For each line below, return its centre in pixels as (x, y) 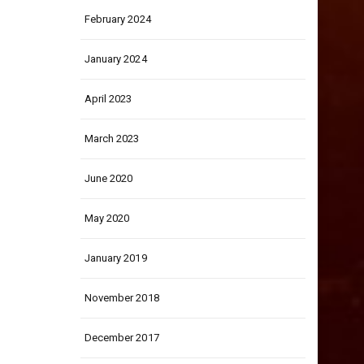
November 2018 (121, 298)
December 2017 (121, 338)
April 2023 (108, 99)
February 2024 (117, 19)
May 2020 (107, 218)
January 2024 (115, 59)
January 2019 (115, 258)
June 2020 (108, 178)
